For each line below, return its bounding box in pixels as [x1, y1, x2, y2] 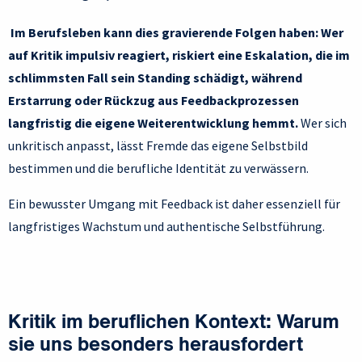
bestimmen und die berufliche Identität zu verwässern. [8, 160, 311, 177]
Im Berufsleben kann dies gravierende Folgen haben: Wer [8, 24, 343, 41]
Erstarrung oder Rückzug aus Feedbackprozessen [8, 92, 299, 109]
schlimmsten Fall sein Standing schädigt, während [8, 69, 302, 86]
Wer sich [298, 115, 347, 132]
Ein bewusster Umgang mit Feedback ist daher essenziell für [8, 196, 340, 213]
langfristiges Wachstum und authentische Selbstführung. [8, 218, 325, 235]
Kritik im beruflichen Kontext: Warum [8, 314, 339, 334]
